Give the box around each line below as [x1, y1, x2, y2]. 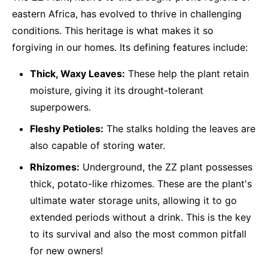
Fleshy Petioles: [30, 123, 103, 135]
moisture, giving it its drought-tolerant [30, 84, 203, 96]
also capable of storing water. [30, 139, 165, 151]
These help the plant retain [125, 68, 249, 80]
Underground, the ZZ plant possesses [80, 161, 252, 173]
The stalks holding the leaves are [103, 123, 255, 135]
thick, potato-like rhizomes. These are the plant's [30, 178, 252, 190]
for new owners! [30, 245, 103, 257]
